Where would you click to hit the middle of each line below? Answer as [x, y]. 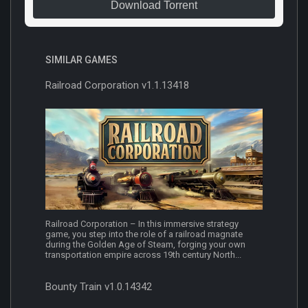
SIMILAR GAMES [81, 59]
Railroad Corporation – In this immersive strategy [142, 224]
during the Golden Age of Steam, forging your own [145, 245]
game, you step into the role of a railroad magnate [144, 234]
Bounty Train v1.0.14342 [99, 287]
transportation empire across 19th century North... [143, 255]
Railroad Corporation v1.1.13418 [117, 85]
